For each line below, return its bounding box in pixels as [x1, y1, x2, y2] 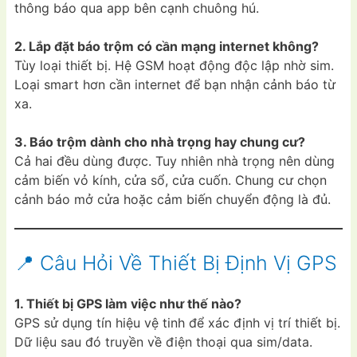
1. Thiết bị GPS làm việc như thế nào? [14, 296, 241, 312]
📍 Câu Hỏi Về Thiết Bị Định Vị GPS [14, 250, 337, 275]
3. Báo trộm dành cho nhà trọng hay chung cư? [14, 133, 305, 150]
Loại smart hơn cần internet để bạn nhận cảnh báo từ [14, 76, 335, 92]
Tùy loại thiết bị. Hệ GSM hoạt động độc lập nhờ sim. [14, 57, 334, 73]
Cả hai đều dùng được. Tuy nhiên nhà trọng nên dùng [14, 152, 335, 169]
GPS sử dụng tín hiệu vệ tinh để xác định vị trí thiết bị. [14, 315, 340, 331]
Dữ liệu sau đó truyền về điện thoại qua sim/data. [14, 334, 312, 351]
